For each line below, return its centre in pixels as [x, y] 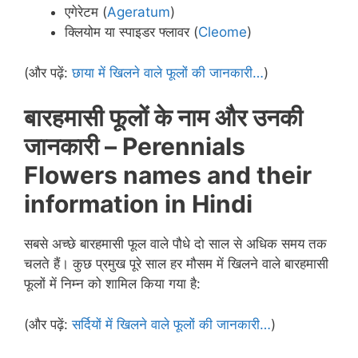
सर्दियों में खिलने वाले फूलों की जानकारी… [171, 324]
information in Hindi [138, 204]
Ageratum [139, 12]
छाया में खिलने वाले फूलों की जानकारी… [168, 72]
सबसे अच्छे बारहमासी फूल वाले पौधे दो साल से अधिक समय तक [175, 244]
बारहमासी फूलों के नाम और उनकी [163, 118]
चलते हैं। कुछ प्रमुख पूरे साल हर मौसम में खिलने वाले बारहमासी [176, 264]
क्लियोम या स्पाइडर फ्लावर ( [131, 32]
